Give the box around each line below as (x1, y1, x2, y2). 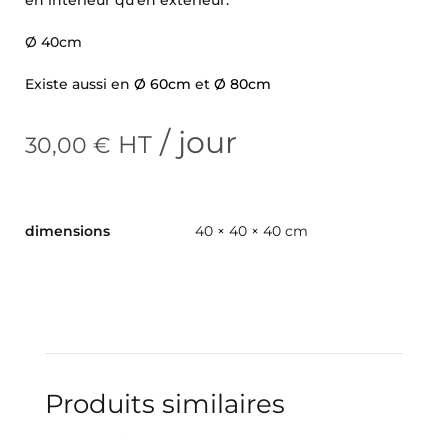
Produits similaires (45, 387, 285, 420)
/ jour (152, 123, 237, 161)
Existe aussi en (25, 74, 134, 93)
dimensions (25, 221, 110, 240)
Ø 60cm (134, 74, 191, 93)
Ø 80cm (214, 74, 271, 93)
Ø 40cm (25, 32, 82, 51)
